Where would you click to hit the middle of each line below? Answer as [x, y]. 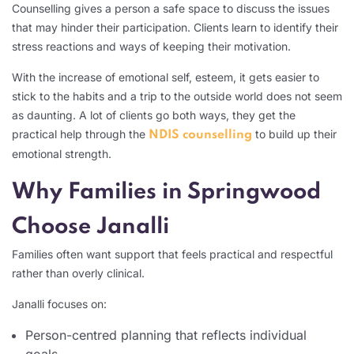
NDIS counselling [200, 135]
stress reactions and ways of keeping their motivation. [151, 46]
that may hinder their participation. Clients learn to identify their [175, 27]
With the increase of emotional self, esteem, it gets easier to [166, 77]
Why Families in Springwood [166, 192]
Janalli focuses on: [59, 303]
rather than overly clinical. [78, 273]
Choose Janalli [90, 227]
